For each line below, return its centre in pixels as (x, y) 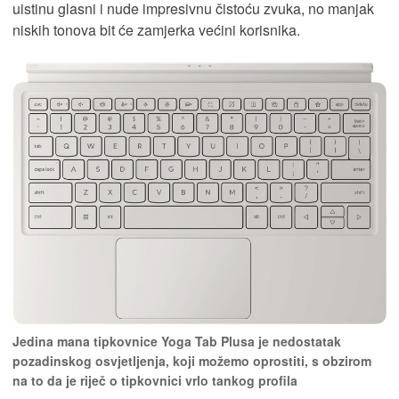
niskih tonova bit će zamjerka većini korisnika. (156, 30)
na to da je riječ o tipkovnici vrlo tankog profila (155, 381)
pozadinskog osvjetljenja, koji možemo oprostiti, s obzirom (192, 361)
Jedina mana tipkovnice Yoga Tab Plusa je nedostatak (177, 342)
